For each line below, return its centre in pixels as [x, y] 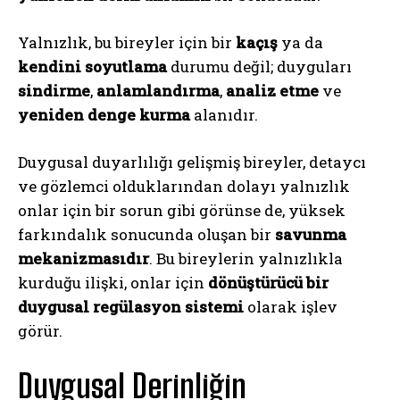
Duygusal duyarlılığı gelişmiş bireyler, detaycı [192, 162]
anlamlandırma [158, 90]
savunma [311, 234]
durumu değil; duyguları [259, 66]
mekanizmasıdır [83, 258]
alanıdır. [224, 114]
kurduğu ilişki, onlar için [113, 282]
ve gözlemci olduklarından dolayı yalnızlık [184, 186]
